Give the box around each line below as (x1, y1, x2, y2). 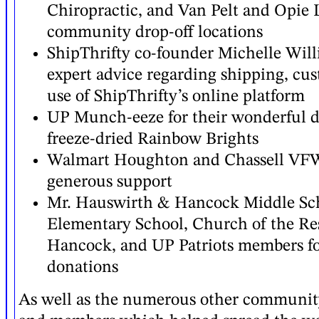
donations (47, 259, 118, 277)
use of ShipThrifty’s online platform (47, 88, 305, 106)
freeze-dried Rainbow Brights (47, 131, 258, 149)
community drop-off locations (47, 24, 263, 42)
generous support (47, 174, 172, 192)
